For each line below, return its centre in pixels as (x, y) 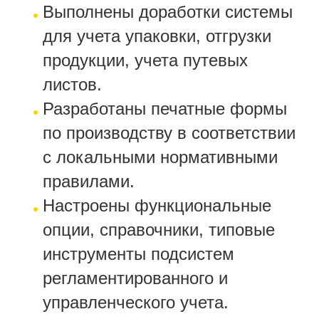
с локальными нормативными (160, 157)
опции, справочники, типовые (159, 230)
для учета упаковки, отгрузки (157, 36)
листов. (72, 84)
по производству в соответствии (169, 133)
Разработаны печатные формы (165, 109)
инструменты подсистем (138, 254)
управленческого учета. (136, 302)
